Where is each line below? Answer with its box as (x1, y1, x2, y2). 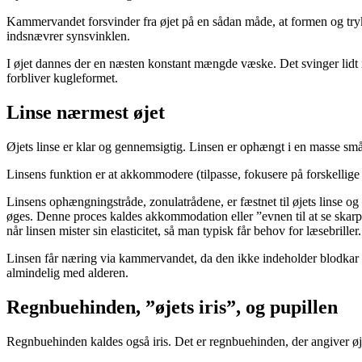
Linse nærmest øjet (6, 101, 165, 123)
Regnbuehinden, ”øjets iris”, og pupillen (6, 296, 338, 318)
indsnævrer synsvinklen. (6, 28, 130, 43)
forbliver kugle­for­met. (6, 70, 118, 85)
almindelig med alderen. (6, 265, 128, 280)
